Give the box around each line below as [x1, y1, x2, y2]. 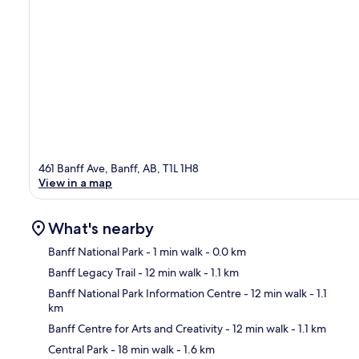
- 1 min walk [143, 244, 203, 259]
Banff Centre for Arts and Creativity [48, 321, 223, 336]
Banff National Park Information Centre [48, 285, 241, 301]
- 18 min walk [108, 341, 174, 357]
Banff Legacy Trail [48, 264, 135, 280]
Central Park [48, 341, 108, 357]
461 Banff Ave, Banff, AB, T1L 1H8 [38, 160, 199, 175]
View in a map [38, 175, 112, 190]
